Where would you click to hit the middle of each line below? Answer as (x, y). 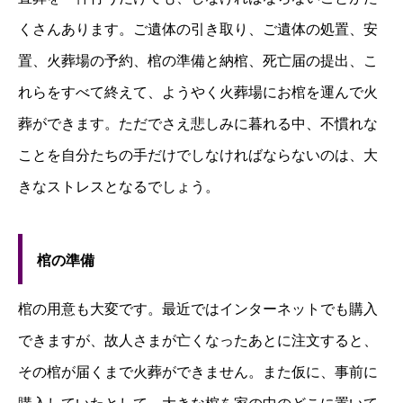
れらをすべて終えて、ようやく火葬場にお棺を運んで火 (198, 93)
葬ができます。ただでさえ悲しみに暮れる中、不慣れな (198, 124)
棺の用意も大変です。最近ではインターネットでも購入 (198, 309)
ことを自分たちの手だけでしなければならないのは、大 (198, 156)
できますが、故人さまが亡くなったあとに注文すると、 (198, 341)
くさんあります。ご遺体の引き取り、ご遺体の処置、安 (198, 30)
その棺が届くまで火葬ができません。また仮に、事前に (198, 372)
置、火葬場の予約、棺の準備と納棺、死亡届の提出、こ (198, 61)
